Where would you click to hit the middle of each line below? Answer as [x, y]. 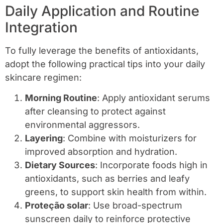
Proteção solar [56, 206]
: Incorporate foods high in [151, 165]
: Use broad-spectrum [135, 206]
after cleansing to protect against [95, 111]
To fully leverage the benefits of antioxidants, [102, 50]
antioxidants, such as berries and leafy [107, 179]
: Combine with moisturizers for [130, 138]
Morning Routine [61, 98]
